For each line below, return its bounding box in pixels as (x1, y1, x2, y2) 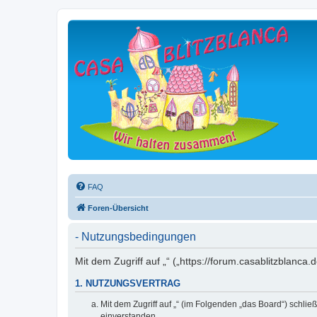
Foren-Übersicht (88, 203, 149, 212)
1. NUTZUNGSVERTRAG (75, 278, 180, 289)
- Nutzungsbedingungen (75, 230, 196, 243)
